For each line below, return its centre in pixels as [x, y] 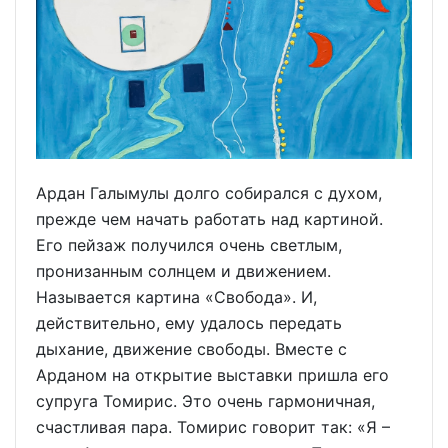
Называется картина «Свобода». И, [176, 296]
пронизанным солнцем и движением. [183, 270]
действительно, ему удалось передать [189, 322]
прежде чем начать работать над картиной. [209, 218]
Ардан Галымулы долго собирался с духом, [209, 192]
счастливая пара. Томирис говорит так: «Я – [213, 426]
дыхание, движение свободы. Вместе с [191, 348]
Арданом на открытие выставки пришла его [212, 374]
